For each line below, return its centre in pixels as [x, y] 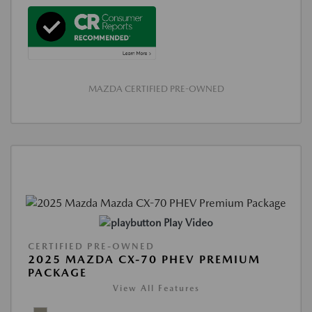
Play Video [188, 223]
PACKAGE [57, 273]
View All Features [156, 289]
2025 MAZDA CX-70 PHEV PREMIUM [144, 260]
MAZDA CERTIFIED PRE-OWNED [156, 88]
